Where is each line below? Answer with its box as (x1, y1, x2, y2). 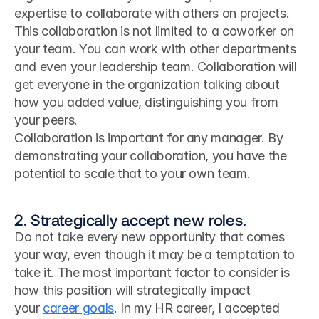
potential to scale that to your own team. (14, 166, 251, 181)
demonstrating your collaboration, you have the (14, 148, 287, 163)
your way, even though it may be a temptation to (14, 247, 296, 262)
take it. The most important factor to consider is (14, 265, 290, 280)
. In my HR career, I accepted (113, 300, 280, 315)
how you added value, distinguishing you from (14, 95, 278, 110)
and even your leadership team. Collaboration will (14, 59, 297, 74)
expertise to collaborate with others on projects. (14, 6, 290, 21)
